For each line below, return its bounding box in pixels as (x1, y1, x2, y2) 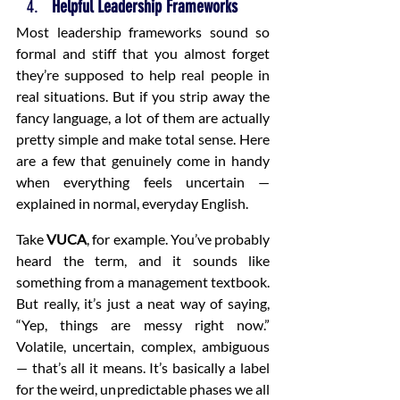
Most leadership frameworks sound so (16, 23, 270, 41)
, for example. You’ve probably (87, 230, 271, 248)
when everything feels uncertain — (16, 173, 270, 191)
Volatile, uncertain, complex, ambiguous (16, 337, 270, 355)
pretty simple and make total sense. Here (16, 130, 270, 148)
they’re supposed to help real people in (16, 66, 270, 84)
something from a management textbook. (16, 273, 270, 291)
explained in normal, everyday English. (16, 195, 248, 212)
